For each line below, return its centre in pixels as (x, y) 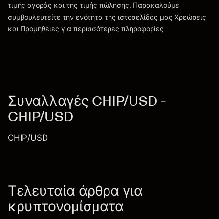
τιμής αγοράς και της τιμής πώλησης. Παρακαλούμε (94, 5)
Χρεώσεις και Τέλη (92, 24)
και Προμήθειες (33, 29)
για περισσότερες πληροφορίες (111, 29)
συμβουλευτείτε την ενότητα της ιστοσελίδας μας (91, 17)
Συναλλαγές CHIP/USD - (87, 101)
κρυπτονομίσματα (66, 206)
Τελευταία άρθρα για (75, 191)
